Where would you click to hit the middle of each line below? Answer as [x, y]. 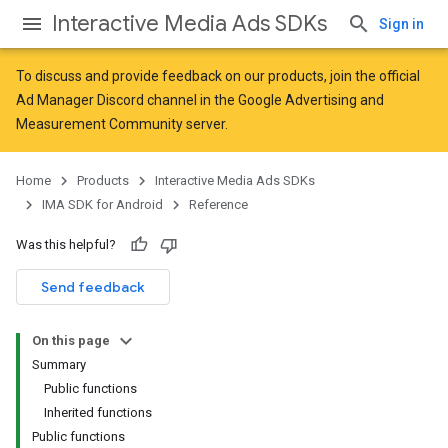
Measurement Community [99, 124]
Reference [218, 204]
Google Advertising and [311, 100]
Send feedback [93, 287]
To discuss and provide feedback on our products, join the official [218, 76]
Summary [59, 364]
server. [205, 124]
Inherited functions [98, 412]
